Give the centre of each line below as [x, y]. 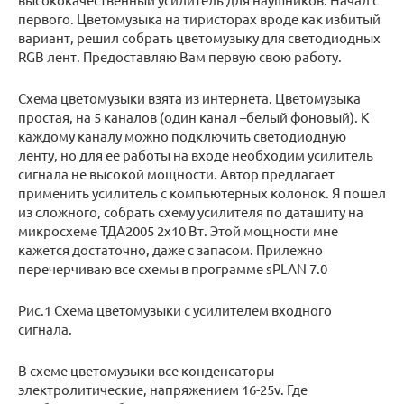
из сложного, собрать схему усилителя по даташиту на [191, 212]
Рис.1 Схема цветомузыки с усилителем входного [175, 310]
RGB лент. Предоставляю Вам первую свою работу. [180, 57]
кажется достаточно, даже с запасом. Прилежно [170, 250]
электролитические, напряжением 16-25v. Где [163, 390]
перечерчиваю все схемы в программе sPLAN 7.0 [173, 269]
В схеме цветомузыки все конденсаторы [146, 371]
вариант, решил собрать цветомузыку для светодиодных [199, 38]
